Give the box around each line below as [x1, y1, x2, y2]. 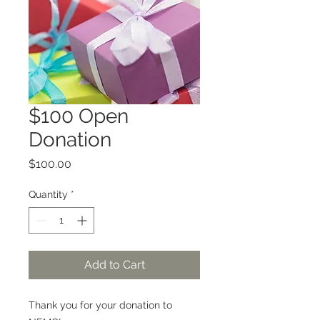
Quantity [29, 189, 68, 200]
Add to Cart [84, 258, 145, 271]
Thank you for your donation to [29, 299, 172, 311]
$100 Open [29, 104, 129, 128]
